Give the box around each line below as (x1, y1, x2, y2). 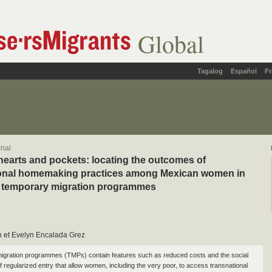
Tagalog (197, 67, 223, 75)
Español (231, 67, 257, 75)
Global (138, 27, 204, 59)
